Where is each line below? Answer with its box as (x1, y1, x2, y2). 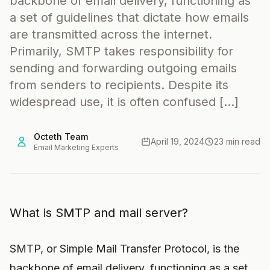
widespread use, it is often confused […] (10, 95, 239, 109)
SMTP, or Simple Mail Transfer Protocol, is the (10, 242, 239, 255)
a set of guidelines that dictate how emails (10, 10, 249, 25)
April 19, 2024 (151, 136, 204, 146)
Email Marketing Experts (34, 143, 119, 152)
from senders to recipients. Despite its (10, 78, 228, 92)
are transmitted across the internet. (10, 27, 212, 42)
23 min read (214, 136, 260, 146)
